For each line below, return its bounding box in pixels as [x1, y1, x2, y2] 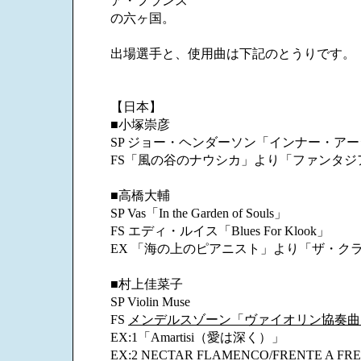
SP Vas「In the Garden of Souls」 [110, 206, 287, 220]
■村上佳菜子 [110, 277, 183, 291]
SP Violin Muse [110, 295, 190, 309]
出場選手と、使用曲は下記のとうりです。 [110, 47, 355, 60]
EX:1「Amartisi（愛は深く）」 [110, 330, 284, 344]
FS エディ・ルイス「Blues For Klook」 [110, 224, 330, 238]
